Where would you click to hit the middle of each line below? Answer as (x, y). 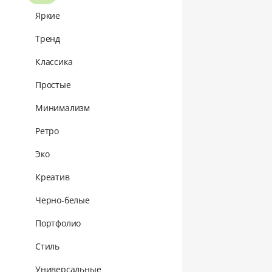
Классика (54, 61)
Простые (53, 84)
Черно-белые (63, 200)
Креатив (53, 177)
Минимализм (63, 107)
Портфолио (58, 223)
